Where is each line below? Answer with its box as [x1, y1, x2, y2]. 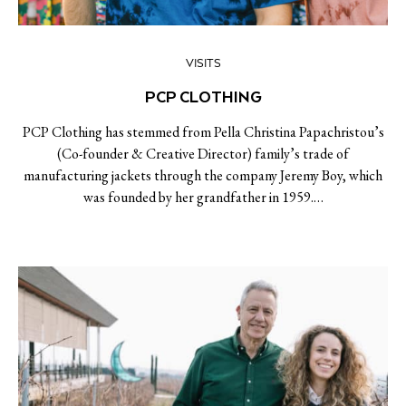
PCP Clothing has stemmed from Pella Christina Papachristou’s [22, 122, 384, 141]
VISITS [185, 57, 221, 71]
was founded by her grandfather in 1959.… [82, 188, 324, 207]
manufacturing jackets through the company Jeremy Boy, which [24, 166, 382, 185]
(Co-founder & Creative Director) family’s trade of [57, 144, 349, 163]
